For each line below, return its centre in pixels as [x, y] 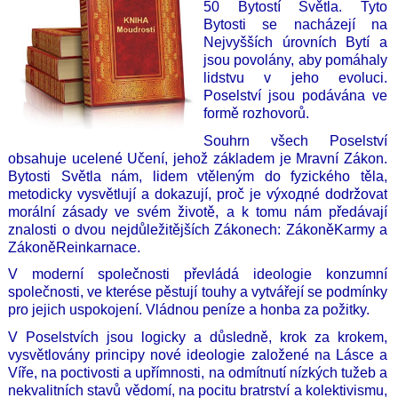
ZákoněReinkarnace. [74, 247]
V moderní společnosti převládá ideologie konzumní [198, 275]
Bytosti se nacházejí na [295, 24]
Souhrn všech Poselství [295, 140]
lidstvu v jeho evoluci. [295, 77]
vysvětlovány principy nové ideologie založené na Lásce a [198, 354]
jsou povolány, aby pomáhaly [295, 60]
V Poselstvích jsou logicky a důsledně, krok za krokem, [198, 337]
